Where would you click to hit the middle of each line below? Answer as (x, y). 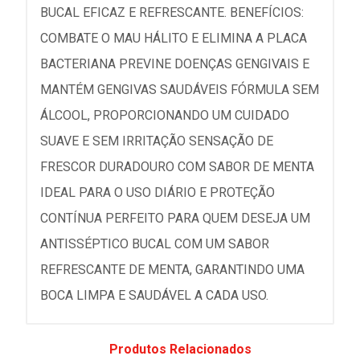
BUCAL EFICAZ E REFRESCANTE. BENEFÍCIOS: (172, 12)
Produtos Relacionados (180, 349)
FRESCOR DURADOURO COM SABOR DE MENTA (177, 167)
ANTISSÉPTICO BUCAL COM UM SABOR (155, 244)
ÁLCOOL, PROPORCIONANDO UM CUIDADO (165, 115)
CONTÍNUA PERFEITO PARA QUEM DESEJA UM (175, 218)
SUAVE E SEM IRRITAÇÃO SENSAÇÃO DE (157, 141)
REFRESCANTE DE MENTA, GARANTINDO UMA (172, 270)
